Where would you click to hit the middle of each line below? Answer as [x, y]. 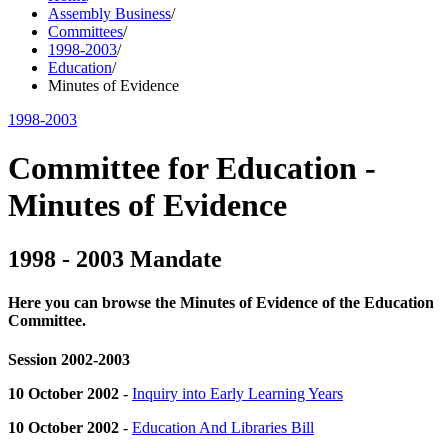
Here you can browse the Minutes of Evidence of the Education [221, 303]
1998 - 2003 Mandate [115, 258]
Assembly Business [109, 13]
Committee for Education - [192, 168]
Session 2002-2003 [69, 360]
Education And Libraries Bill [223, 428]
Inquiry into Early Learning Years [237, 394]
